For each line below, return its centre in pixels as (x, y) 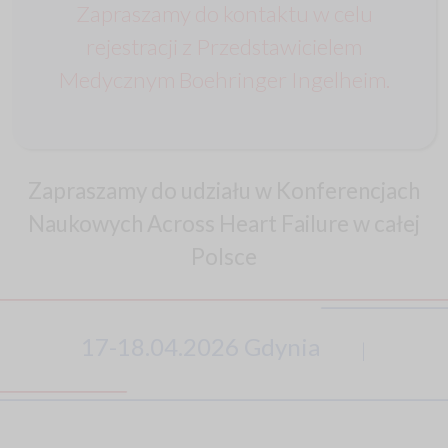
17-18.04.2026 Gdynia (200, 347)
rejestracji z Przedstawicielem (224, 47)
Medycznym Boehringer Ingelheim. (224, 80)
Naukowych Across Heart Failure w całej (224, 224)
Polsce (224, 257)
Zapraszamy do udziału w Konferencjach (224, 191)
